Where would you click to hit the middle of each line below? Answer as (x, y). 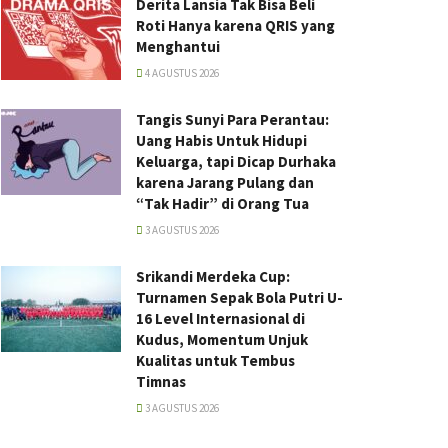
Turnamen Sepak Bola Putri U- (239, 297)
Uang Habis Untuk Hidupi (221, 140)
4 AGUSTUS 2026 (181, 73)
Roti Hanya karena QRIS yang (235, 25)
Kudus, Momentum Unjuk (222, 339)
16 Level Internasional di (220, 318)
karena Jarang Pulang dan (225, 182)
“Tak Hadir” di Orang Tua (222, 203)
